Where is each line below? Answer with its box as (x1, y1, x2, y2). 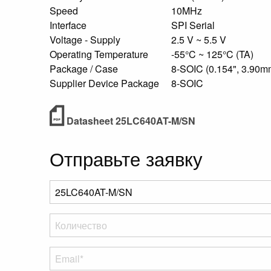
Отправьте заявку (50, 145, 203, 172)
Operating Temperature (50, 47, 151, 61)
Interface (50, 18, 89, 32)
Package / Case (50, 62, 120, 76)
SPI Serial (171, 18, 217, 32)
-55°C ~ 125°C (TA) (171, 47, 256, 61)
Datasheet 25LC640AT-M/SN (64, 114, 195, 128)
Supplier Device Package (50, 76, 162, 90)
